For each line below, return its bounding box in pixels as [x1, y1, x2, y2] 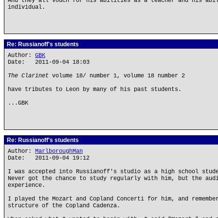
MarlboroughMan [35, 148, 83, 155]
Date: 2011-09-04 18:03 [8, 59, 90, 66]
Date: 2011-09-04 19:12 [8, 155, 90, 162]
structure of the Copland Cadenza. [8, 202, 120, 209]
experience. [8, 182, 45, 189]
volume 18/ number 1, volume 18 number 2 [49, 73, 185, 79]
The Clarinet [8, 73, 49, 79]
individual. [8, 4, 45, 11]
